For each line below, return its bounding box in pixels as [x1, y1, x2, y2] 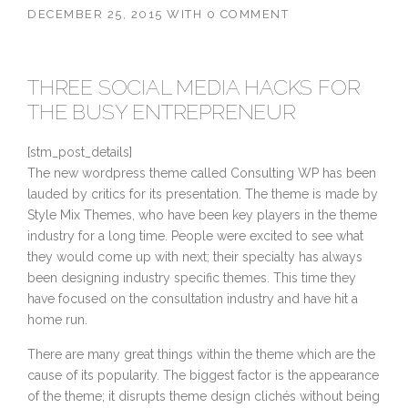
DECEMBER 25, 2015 [27, 7, 163, 22]
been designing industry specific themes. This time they [27, 270, 356, 286]
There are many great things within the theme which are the [27, 347, 375, 362]
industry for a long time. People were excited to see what [27, 229, 363, 244]
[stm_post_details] [27, 145, 132, 160]
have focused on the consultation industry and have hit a [27, 291, 358, 307]
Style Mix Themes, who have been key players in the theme [27, 208, 377, 223]
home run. [27, 312, 87, 328]
